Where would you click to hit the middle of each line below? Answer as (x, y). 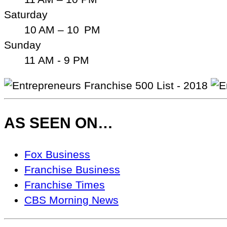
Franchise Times (65, 185)
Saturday (26, 14)
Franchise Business (72, 170)
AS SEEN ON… (59, 123)
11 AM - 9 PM (57, 60)
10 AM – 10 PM (62, 29)
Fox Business (57, 155)
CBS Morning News (71, 200)
